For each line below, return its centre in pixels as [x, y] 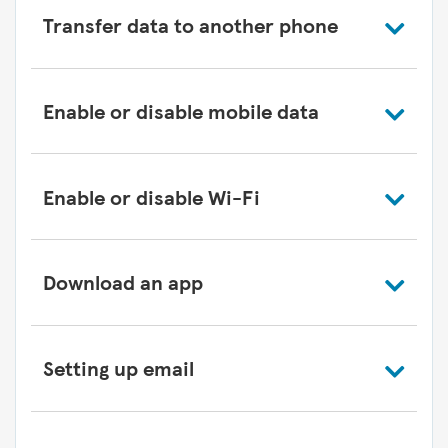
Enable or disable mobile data [181, 110]
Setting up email [118, 368]
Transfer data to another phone [190, 25]
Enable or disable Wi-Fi [151, 196]
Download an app [123, 282]
